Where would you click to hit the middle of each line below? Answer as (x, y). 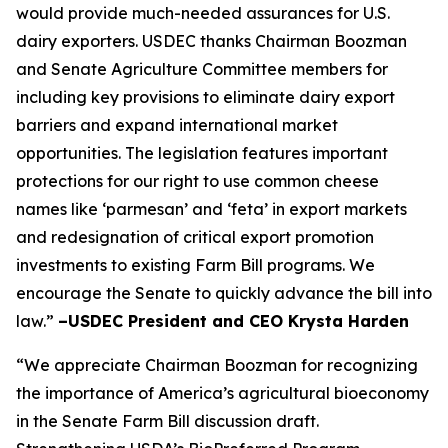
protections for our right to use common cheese (197, 181)
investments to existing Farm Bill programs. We (195, 265)
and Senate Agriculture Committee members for (202, 69)
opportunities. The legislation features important (202, 153)
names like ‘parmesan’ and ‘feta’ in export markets (211, 209)
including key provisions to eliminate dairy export (205, 97)
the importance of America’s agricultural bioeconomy (222, 393)
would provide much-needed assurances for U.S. (203, 13)
